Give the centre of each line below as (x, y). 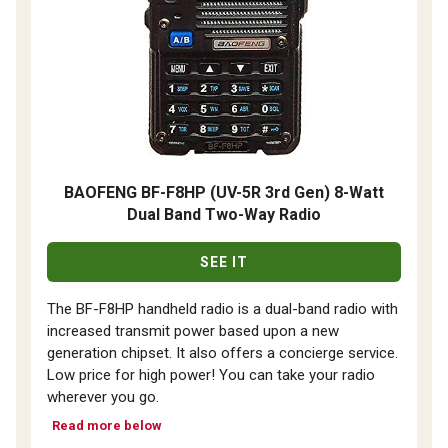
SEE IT (224, 262)
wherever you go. (103, 397)
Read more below (107, 426)
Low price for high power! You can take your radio (211, 375)
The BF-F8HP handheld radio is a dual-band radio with (222, 309)
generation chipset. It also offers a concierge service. (222, 353)
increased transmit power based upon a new (193, 331)
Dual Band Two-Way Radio (224, 215)
